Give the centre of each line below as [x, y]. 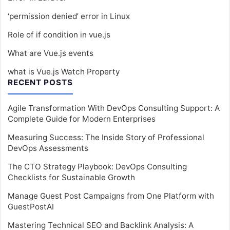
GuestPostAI [31, 207]
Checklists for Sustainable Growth [71, 177]
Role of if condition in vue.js [59, 35]
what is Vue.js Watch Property [64, 72]
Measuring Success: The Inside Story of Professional [106, 137]
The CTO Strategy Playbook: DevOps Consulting [97, 167]
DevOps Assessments [48, 148]
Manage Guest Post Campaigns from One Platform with [111, 196]
